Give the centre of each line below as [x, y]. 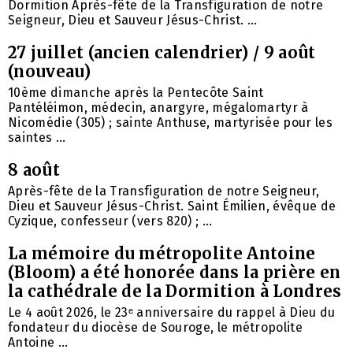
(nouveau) [49, 71]
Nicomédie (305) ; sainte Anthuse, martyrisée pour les [170, 122]
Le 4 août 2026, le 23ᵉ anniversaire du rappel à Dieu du [172, 312]
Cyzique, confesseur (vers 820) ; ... [110, 221]
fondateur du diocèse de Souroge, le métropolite [156, 327]
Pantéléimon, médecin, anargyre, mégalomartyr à [158, 107]
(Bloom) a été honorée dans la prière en [175, 272]
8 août [34, 169]
